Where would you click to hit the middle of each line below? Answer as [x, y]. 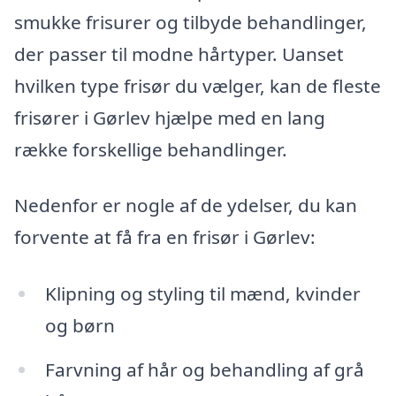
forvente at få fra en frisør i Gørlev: [165, 237]
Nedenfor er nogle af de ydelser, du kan [186, 206]
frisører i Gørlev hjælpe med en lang [170, 117]
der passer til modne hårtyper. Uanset [179, 53]
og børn [80, 325]
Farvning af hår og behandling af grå [204, 369]
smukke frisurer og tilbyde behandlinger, [190, 22]
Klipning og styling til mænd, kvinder [202, 293]
